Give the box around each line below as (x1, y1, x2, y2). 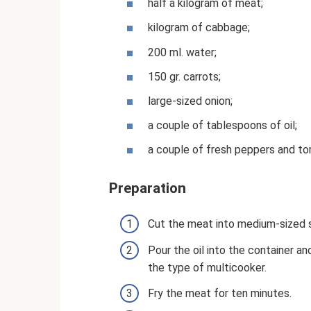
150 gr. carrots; (148, 69, 221, 83)
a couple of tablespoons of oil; (148, 119, 297, 133)
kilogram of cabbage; (148, 21, 250, 35)
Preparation (109, 179, 186, 196)
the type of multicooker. (148, 260, 267, 274)
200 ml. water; (148, 45, 217, 59)
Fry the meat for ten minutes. (148, 287, 292, 301)
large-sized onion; (148, 94, 233, 108)
